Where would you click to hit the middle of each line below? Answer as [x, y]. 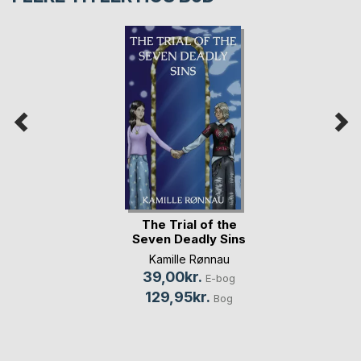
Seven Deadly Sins [189, 239]
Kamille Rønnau [189, 259]
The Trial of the [189, 225]
